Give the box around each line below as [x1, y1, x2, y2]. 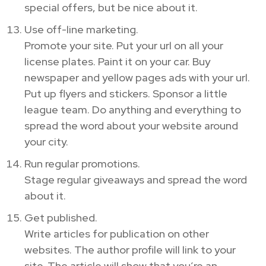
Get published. [24, 210, 97, 224]
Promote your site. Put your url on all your [24, 38, 223, 52]
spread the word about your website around [24, 118, 238, 132]
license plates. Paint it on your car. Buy [24, 54, 210, 68]
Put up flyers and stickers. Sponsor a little [24, 86, 227, 100]
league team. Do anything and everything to [24, 102, 241, 116]
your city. [24, 134, 68, 148]
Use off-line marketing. [24, 22, 138, 36]
